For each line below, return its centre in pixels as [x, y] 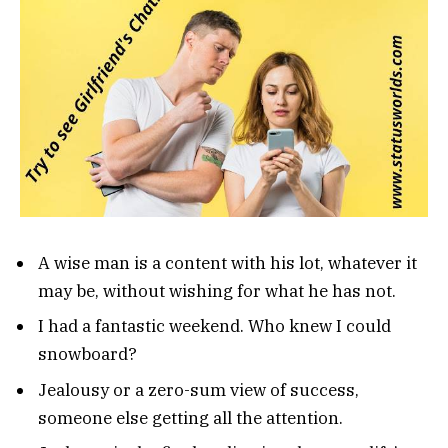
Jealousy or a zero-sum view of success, [198, 389]
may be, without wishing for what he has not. [217, 290]
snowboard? [87, 354]
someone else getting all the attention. [190, 417]
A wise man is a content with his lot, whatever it [227, 262]
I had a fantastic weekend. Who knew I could [214, 326]
